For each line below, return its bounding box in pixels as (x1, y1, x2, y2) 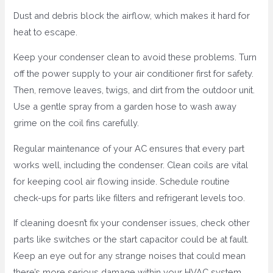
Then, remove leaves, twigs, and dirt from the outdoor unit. (13, 85, 255, 96)
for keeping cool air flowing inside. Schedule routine (13, 175, 230, 186)
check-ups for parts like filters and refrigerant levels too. (13, 192, 246, 203)
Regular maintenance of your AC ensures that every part (13, 143, 245, 154)
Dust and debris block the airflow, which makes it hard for (13, 10, 250, 21)
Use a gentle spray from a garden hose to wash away (13, 101, 237, 112)
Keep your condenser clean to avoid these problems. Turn (13, 52, 257, 63)
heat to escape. (13, 26, 78, 37)
